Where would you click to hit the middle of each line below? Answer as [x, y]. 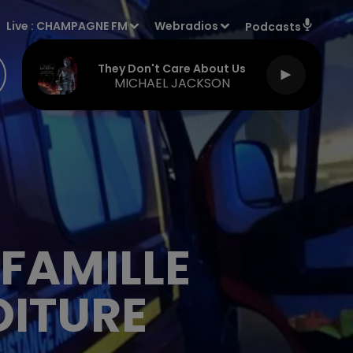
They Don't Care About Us [172, 68]
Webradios [187, 26]
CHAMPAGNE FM [82, 26]
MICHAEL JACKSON [172, 83]
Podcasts [273, 27]
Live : [22, 26]
